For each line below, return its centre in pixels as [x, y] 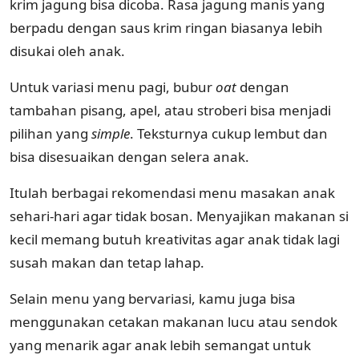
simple [111, 133]
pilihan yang [50, 133]
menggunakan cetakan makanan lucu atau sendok [173, 321]
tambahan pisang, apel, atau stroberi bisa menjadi [170, 110]
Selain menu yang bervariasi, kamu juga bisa [153, 298]
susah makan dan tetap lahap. [107, 262]
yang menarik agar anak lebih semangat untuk [160, 345]
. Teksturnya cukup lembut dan [229, 133]
